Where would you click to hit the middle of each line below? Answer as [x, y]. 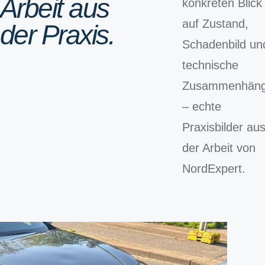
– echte [202, 106]
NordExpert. [214, 169]
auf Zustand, [216, 24]
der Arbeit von [219, 148]
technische [211, 65]
